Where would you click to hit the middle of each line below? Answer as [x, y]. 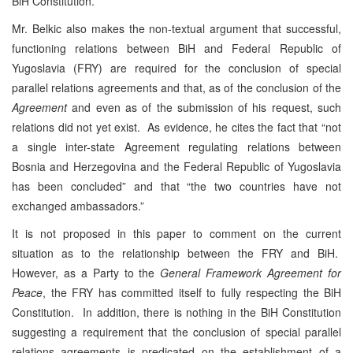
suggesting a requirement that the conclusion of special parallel [176, 331]
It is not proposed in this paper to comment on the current [176, 233]
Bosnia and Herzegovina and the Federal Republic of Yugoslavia [176, 166]
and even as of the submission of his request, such [204, 107]
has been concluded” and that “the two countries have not [176, 186]
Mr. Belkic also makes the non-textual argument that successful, [176, 28]
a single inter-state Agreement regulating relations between [176, 146]
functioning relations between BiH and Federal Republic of [176, 48]
